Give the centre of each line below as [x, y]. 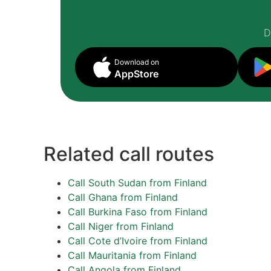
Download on [137, 62]
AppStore [136, 74]
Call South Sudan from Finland [137, 183]
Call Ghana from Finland [123, 197]
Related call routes [129, 154]
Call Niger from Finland [121, 226]
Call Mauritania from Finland [132, 255]
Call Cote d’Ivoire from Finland [138, 241]
